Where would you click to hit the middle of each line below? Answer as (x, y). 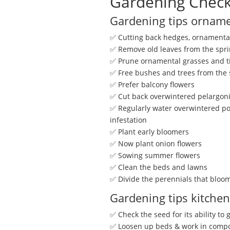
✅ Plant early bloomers (149, 131)
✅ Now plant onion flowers (156, 143)
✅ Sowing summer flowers (155, 155)
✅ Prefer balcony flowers (152, 84)
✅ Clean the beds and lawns (158, 167)
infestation (128, 120)
